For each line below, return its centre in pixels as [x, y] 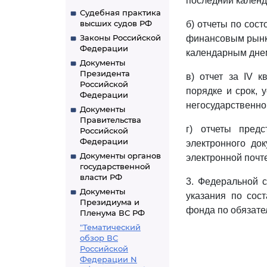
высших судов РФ [116, 23]
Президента [105, 73]
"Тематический [110, 227]
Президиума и [110, 202]
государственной [115, 166]
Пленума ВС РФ [112, 213]
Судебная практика [120, 13]
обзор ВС [99, 238]
